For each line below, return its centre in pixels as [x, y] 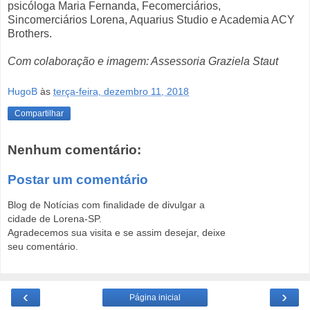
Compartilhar [39, 113]
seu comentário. [43, 246]
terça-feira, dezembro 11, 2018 [121, 91]
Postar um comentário [78, 180]
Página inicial [155, 298]
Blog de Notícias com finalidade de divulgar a [106, 204]
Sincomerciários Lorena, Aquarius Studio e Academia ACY [151, 20]
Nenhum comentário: [74, 149]
